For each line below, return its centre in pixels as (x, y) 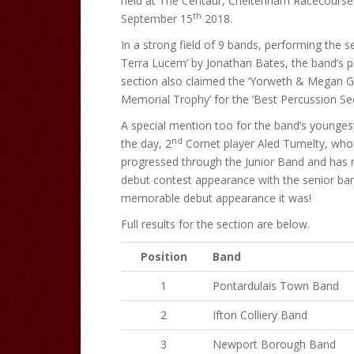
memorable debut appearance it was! (216, 198)
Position (164, 256)
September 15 (157, 19)
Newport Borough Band (274, 344)
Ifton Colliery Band (260, 314)
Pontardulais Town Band (276, 285)
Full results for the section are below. (215, 224)
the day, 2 (146, 143)
